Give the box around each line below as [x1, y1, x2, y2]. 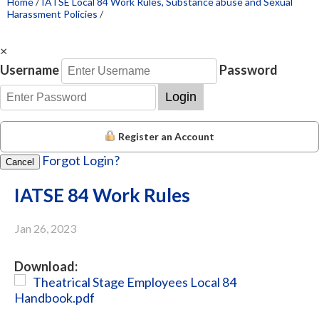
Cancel [6, 156, 34, 167]
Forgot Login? [42, 152, 120, 168]
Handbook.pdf [14, 289, 95, 305]
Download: [14, 258, 78, 274]
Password [219, 61, 278, 78]
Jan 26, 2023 [15, 221, 76, 235]
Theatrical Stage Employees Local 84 [33, 273, 236, 290]
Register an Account [118, 130, 214, 142]
